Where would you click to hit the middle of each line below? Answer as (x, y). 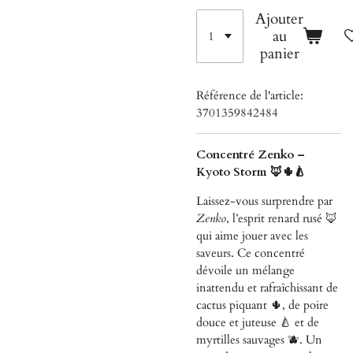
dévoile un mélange (245, 270)
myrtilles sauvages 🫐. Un (259, 339)
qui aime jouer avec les (252, 235)
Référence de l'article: (250, 95)
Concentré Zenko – (251, 154)
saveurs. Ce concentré (251, 253)
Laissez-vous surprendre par (264, 201)
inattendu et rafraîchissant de (267, 287)
